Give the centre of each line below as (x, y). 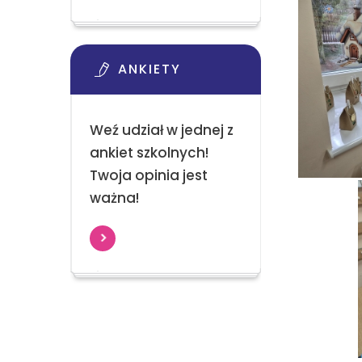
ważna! (114, 198)
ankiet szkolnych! (149, 153)
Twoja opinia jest (148, 175)
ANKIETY (149, 69)
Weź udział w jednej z (161, 130)
